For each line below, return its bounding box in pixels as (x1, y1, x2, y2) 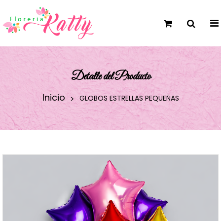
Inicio (42, 91, 65, 104)
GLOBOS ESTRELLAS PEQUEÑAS (79, 93, 179, 103)
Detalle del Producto (71, 70, 150, 84)
